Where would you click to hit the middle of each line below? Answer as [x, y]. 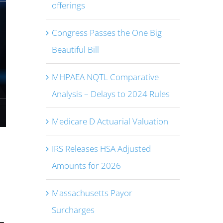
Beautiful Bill [75, 50]
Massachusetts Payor [92, 193]
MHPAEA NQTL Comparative [105, 77]
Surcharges [73, 210]
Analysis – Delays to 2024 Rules [111, 94]
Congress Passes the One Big [107, 33]
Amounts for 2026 [86, 166]
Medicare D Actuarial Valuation [110, 121]
